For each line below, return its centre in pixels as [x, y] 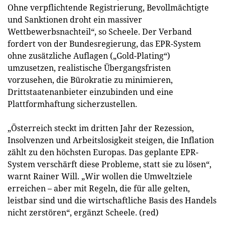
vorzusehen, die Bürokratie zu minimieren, [90, 80]
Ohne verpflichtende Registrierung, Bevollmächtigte [108, 8]
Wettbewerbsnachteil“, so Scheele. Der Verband [100, 32]
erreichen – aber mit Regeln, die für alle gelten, [99, 188]
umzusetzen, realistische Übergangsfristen [89, 68]
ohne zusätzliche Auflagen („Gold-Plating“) [89, 56]
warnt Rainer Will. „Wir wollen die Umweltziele [100, 176]
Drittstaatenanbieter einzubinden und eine [90, 92]
